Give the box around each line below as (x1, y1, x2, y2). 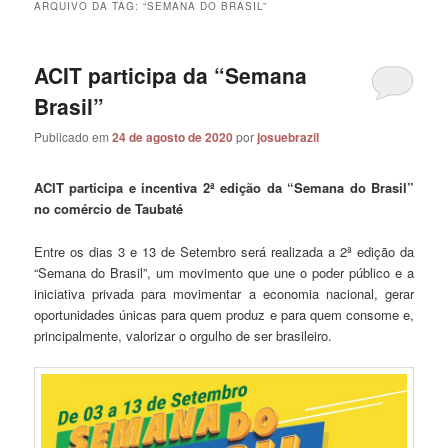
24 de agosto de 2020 (112, 128, 234, 147)
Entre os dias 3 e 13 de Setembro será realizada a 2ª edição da (34, 241, 414, 261)
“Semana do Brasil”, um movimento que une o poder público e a (34, 262, 414, 282)
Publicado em (34, 128, 113, 146)
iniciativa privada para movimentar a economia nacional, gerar (34, 283, 414, 303)
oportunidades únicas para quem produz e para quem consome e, (34, 304, 414, 324)
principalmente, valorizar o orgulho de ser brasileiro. (34, 325, 333, 345)
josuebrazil (257, 128, 320, 147)
